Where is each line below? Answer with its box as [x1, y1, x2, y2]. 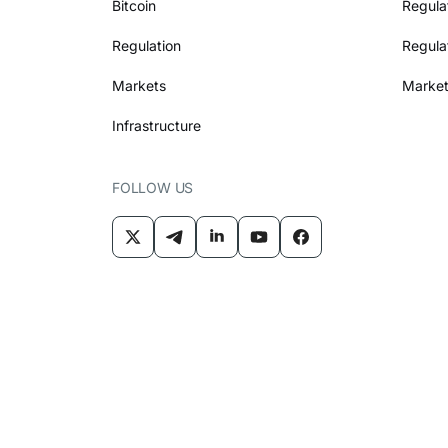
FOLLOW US [112, 179, 194, 197]
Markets [112, 77, 166, 95]
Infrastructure [112, 117, 201, 135]
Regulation [112, 37, 181, 55]
